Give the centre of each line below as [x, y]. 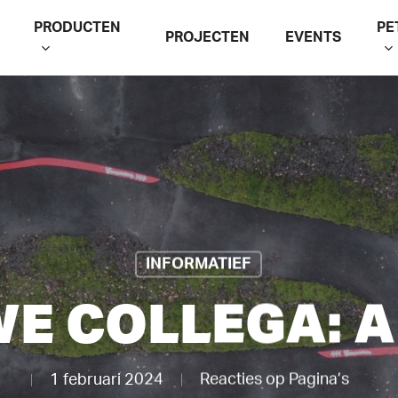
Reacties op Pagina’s [275, 380]
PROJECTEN [207, 37]
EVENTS [313, 37]
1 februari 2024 [107, 380]
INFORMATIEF [199, 264]
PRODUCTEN [77, 27]
